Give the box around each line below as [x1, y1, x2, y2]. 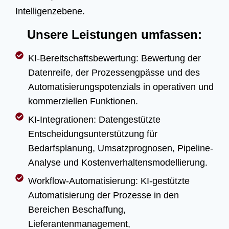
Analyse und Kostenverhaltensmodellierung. [28, 157, 208, 168]
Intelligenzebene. [15, 6, 85, 16]
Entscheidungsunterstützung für [28, 129, 157, 139]
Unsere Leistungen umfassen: [27, 28, 202, 41]
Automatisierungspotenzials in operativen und [28, 82, 214, 92]
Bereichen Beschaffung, [28, 204, 126, 215]
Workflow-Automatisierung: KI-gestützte [28, 176, 190, 186]
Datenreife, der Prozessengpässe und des [28, 67, 200, 78]
